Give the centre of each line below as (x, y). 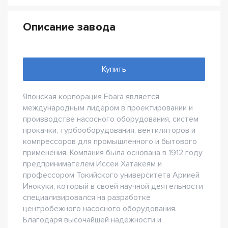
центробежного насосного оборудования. (100, 209)
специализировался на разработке (87, 197)
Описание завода (69, 27)
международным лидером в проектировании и (108, 108)
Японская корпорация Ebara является (91, 97)
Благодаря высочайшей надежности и (92, 220)
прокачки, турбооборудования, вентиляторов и (109, 130)
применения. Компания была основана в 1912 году (113, 153)
